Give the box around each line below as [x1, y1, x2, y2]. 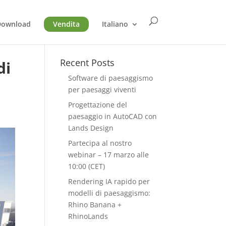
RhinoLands [68, 211, 108, 221]
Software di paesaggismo [68, 73, 153, 83]
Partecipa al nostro [68, 138, 132, 148]
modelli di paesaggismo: [68, 188, 151, 198]
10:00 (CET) [68, 161, 105, 171]
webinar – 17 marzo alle [68, 150, 149, 159]
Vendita [52, 19, 80, 29]
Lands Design [68, 123, 114, 133]
